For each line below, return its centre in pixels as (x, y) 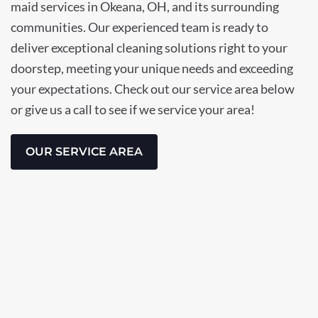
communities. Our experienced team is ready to (139, 27)
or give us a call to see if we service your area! (133, 110)
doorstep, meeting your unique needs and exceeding (152, 68)
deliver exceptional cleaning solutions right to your (149, 48)
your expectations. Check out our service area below (153, 89)
